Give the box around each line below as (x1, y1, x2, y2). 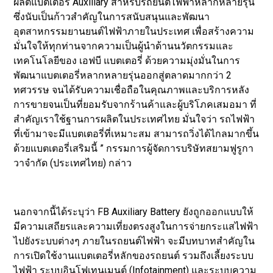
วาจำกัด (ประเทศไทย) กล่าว (13, 157, 132, 169)
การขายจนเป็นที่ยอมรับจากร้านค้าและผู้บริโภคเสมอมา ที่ (13, 98, 257, 110)
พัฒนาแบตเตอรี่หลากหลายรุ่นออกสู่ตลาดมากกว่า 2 (13, 69, 232, 81)
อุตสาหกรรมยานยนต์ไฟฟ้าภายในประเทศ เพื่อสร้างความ (13, 25, 255, 37)
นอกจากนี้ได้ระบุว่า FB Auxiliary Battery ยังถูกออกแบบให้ (13, 205, 254, 218)
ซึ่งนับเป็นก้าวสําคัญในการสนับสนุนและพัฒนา (13, 10, 210, 23)
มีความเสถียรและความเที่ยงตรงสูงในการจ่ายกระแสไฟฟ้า (13, 220, 259, 232)
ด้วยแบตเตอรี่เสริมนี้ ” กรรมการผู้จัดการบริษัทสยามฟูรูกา (13, 142, 254, 154)
